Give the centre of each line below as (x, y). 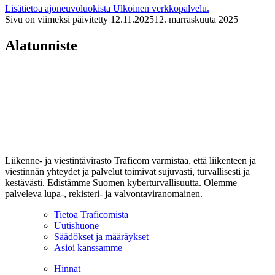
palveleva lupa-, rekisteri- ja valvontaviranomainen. (104, 194)
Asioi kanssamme (88, 248)
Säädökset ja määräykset (101, 237)
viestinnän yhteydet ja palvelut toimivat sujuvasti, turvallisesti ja (127, 172)
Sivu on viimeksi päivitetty (56, 20)
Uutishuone (76, 226)
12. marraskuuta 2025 (196, 20)
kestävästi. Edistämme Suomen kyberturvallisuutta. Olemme (121, 183)
